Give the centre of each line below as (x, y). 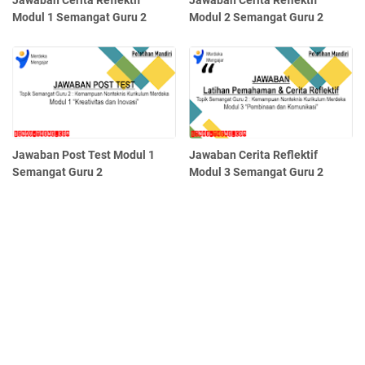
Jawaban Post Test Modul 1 (84, 155)
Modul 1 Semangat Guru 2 (79, 18)
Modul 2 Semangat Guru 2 (257, 18)
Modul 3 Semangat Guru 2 (257, 172)
